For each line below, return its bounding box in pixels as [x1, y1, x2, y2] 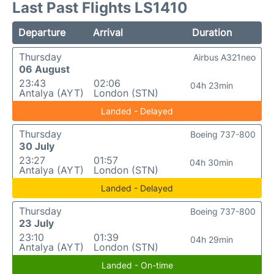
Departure [18, 26, 65, 39]
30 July [19, 139, 54, 152]
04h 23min [190, 80, 233, 91]
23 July [19, 217, 54, 229]
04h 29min [190, 234, 233, 245]
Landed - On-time [101, 259, 173, 270]
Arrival [93, 26, 124, 39]
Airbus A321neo [193, 51, 256, 62]
